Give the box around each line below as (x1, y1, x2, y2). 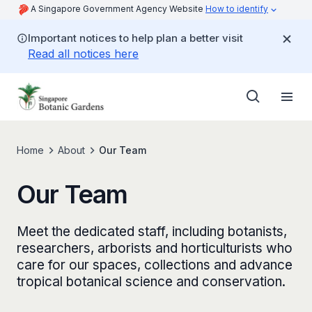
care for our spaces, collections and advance (17, 257, 292, 273)
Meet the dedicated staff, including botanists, (17, 224, 287, 240)
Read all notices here (28, 47, 139, 61)
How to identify (205, 3, 268, 14)
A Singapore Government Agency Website (31, 3, 205, 14)
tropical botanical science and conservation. (17, 274, 286, 290)
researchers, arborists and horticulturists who (17, 240, 292, 256)
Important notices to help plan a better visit (28, 31, 243, 45)
